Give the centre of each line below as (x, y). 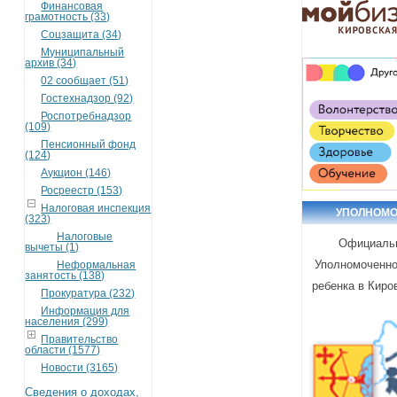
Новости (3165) (80, 367)
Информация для (86, 311)
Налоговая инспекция (96, 208)
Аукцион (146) (76, 172)
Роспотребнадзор (86, 116)
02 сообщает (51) (85, 80)
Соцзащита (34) (82, 34)
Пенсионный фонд (89, 144)
